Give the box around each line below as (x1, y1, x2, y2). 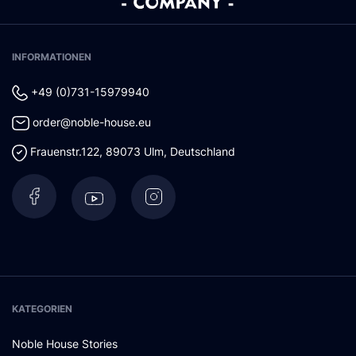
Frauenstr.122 (29, 145, 99, 159)
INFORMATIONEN (12, 50, 91, 63)
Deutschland (169, 145, 235, 159)
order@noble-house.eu (32, 114, 151, 129)
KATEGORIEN (12, 303, 72, 315)
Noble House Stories (12, 337, 118, 351)
